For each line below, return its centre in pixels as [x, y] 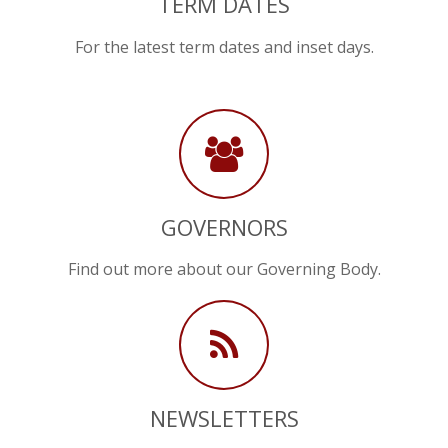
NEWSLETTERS [224, 418]
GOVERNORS [224, 226]
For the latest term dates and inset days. [224, 46]
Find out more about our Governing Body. [224, 268]
